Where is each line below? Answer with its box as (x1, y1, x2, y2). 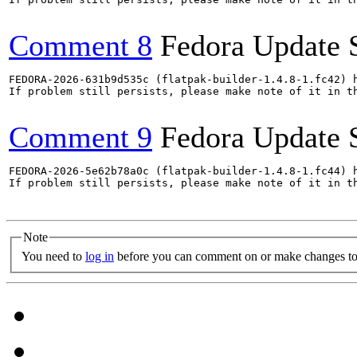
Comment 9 (9, 120, 152, 154)
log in (85, 249, 114, 263)
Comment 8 (9, 29, 152, 62)
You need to (22, 249, 85, 263)
